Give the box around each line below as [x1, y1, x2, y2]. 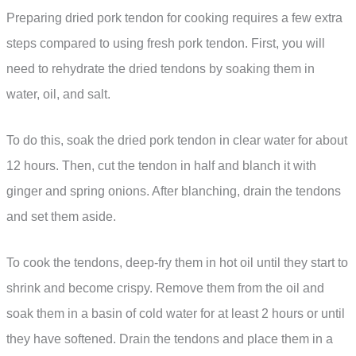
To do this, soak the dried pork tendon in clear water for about [6, 133, 347, 147]
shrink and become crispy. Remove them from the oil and [6, 281, 324, 295]
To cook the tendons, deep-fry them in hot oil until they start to [6, 255, 348, 269]
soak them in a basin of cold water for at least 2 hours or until [6, 306, 345, 320]
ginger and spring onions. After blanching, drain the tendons [6, 184, 341, 198]
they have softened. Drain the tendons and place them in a [6, 331, 333, 346]
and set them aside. [6, 209, 116, 223]
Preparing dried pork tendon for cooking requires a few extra [6, 11, 342, 25]
